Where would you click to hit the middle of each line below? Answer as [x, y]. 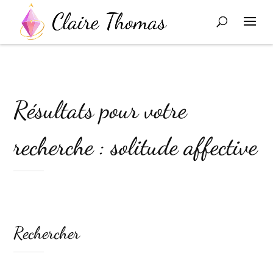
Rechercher [47, 233]
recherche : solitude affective [136, 146]
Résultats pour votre [100, 110]
